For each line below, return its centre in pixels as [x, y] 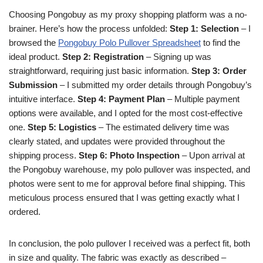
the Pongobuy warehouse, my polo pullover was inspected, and [129, 169]
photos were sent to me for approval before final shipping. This [127, 183]
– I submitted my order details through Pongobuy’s [155, 85]
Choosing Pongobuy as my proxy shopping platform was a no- [128, 14]
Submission [33, 85]
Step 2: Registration [103, 57]
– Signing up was [178, 57]
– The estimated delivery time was [163, 127]
